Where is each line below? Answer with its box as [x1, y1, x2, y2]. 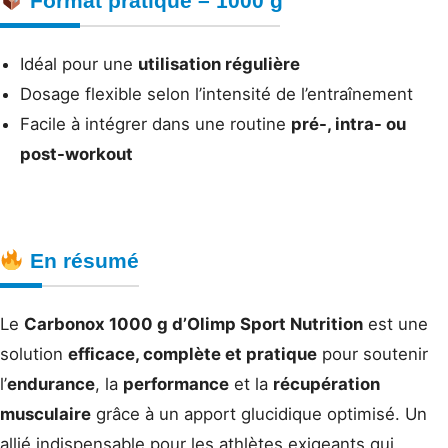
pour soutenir [317, 344, 428, 365]
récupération [273, 374, 380, 395]
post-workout [20, 144, 133, 165]
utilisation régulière [138, 54, 300, 75]
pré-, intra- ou [291, 114, 406, 135]
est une [363, 314, 428, 335]
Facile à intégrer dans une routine [20, 114, 291, 135]
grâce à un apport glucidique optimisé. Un [91, 404, 427, 425]
